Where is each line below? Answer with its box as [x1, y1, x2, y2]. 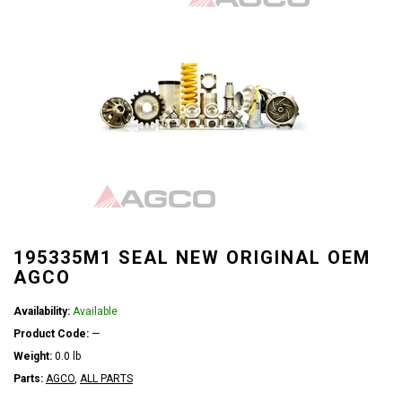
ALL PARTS [80, 372, 133, 385]
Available [73, 305, 118, 318]
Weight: [13, 350, 52, 363]
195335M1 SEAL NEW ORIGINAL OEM [13, 247, 371, 268]
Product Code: [13, 328, 89, 340]
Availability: [13, 305, 70, 318]
